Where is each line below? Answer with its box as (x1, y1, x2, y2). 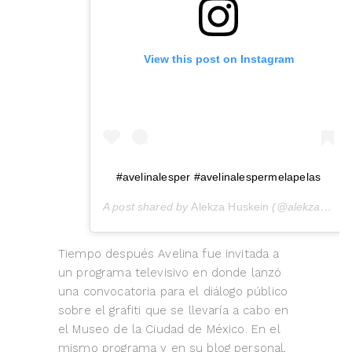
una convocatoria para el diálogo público (58, 284, 288, 299)
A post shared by (103, 200, 192, 214)
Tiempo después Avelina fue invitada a (58, 247, 280, 262)
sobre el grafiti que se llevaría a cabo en (58, 303, 289, 318)
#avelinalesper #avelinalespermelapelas (115, 170, 321, 184)
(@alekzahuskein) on (269, 200, 321, 214)
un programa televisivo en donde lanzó (58, 266, 282, 280)
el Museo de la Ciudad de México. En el (58, 322, 280, 337)
